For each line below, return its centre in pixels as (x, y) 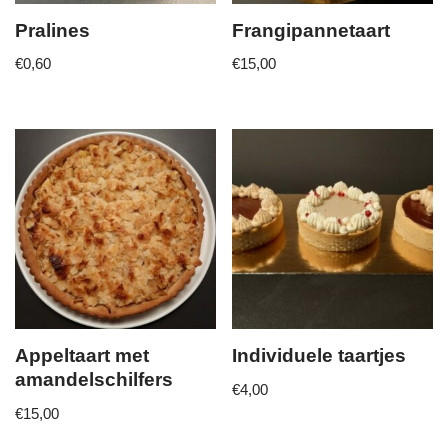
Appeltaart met (82, 356)
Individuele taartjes (319, 356)
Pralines (52, 30)
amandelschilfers (94, 380)
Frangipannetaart (311, 30)
